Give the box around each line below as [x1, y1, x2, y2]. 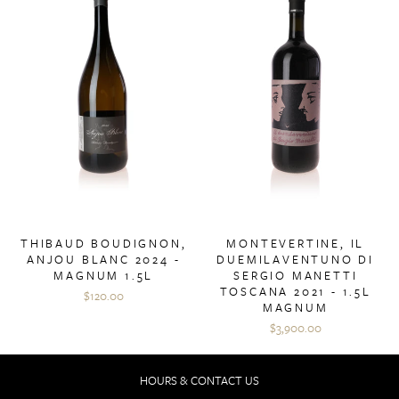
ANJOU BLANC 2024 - [27, 249, 181, 268]
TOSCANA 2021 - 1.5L [219, 281, 371, 300]
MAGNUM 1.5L [53, 265, 154, 284]
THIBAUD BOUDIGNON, [20, 233, 187, 252]
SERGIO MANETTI [233, 265, 358, 284]
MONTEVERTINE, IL [226, 233, 365, 252]
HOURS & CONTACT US [140, 370, 259, 389]
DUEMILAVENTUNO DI [216, 249, 375, 268]
